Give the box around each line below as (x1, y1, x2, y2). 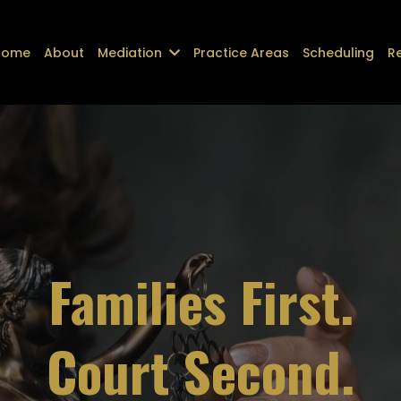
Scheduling (303, 43, 375, 62)
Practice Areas (193, 43, 290, 62)
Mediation (98, 43, 166, 62)
